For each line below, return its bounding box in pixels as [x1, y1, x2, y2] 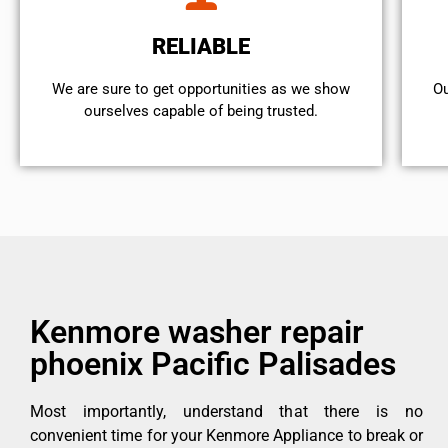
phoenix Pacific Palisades [30, 345, 396, 384]
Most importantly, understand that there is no [30, 402, 423, 422]
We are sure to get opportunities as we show [52, 80, 351, 99]
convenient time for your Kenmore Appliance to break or [30, 426, 423, 446]
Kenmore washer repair [30, 313, 364, 352]
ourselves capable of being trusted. [84, 102, 319, 121]
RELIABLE [152, 34, 251, 60]
